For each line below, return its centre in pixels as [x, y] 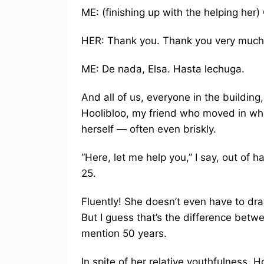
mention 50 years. [124, 233]
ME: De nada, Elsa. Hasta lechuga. [163, 69]
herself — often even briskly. [149, 129]
